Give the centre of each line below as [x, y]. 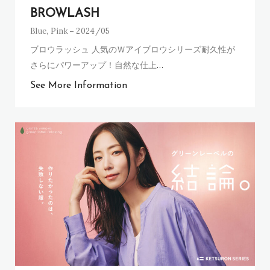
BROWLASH [65, 14]
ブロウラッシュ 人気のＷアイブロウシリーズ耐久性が [133, 49]
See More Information [79, 85]
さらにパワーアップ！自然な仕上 [93, 64]
